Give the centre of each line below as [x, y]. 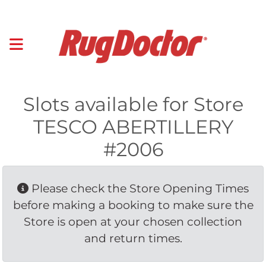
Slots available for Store [133, 104]
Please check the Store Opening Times [139, 188]
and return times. [133, 238]
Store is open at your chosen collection [133, 221]
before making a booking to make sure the [133, 205]
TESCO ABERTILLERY [133, 126]
